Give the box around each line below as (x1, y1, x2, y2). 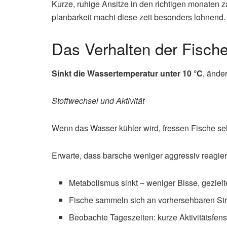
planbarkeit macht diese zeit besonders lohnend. (52, 11, 225, 23)
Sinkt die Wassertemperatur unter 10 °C (52, 67, 203, 80)
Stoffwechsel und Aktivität (52, 95, 144, 107)
